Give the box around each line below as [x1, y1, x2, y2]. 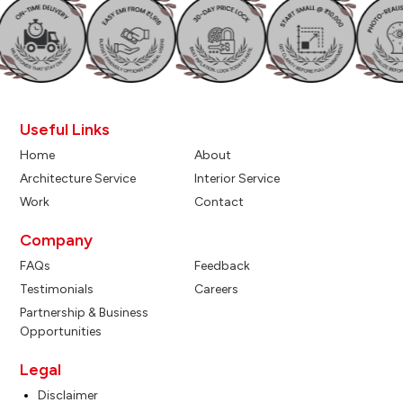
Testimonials [20, 282, 94, 297]
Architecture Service [20, 171, 136, 186]
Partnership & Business [20, 305, 148, 320]
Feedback [193, 258, 250, 273]
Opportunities [20, 324, 102, 339]
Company [20, 230, 93, 250]
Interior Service [193, 171, 280, 186]
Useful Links [20, 120, 110, 139]
